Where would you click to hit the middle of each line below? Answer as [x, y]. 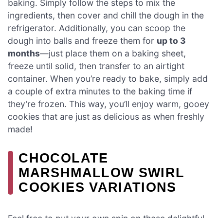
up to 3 [171, 41]
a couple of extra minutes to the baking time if [100, 91]
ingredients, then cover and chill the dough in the [106, 16]
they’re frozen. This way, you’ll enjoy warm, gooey [109, 104]
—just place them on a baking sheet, [113, 54]
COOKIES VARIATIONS [98, 187]
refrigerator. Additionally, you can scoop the [97, 28]
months [24, 54]
